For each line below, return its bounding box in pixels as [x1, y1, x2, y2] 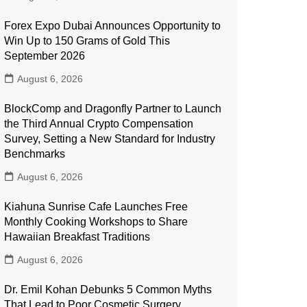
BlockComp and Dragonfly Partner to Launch [4, 103, 221, 114]
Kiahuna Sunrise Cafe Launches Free [4, 201, 188, 212]
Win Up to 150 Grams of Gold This [4, 35, 170, 47]
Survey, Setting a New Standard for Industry [4, 133, 215, 145]
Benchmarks [4, 148, 65, 160]
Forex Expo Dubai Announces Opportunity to [4, 20, 221, 32]
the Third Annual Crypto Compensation [4, 118, 193, 130]
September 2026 [4, 50, 85, 62]
